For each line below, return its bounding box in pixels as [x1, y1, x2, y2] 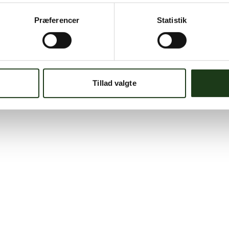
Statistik [157, 15, 187, 25]
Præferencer [34, 15, 80, 25]
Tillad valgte [93, 78, 136, 87]
